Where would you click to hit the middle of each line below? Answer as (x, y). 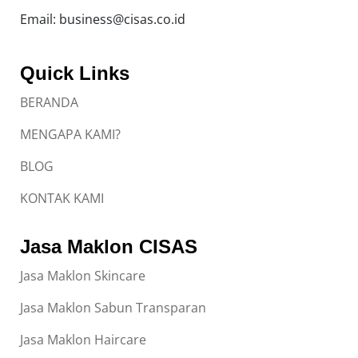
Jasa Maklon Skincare (83, 276)
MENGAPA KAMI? (70, 135)
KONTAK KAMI (62, 199)
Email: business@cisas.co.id (103, 20)
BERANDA (49, 103)
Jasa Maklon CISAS (109, 247)
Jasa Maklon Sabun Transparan (113, 308)
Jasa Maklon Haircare (83, 340)
